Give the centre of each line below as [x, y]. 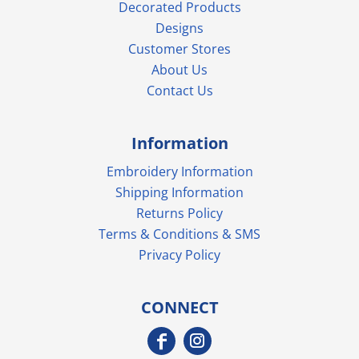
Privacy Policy [179, 254]
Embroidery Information [179, 171]
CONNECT [179, 307]
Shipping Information [179, 192]
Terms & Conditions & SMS [179, 234]
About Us [179, 69]
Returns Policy [179, 213]
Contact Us [179, 90]
